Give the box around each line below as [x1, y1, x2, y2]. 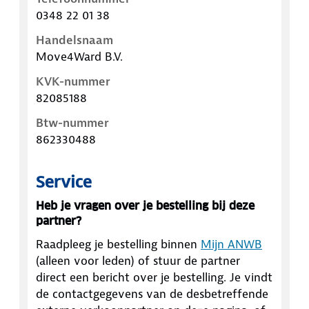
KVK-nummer [36, 74, 110, 90]
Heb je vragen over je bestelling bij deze [36, 199, 255, 214]
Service [36, 172, 92, 192]
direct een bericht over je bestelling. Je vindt [36, 270, 272, 286]
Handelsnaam [36, 32, 113, 48]
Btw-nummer [36, 115, 109, 131]
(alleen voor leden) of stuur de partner [36, 253, 240, 269]
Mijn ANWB [201, 237, 262, 252]
